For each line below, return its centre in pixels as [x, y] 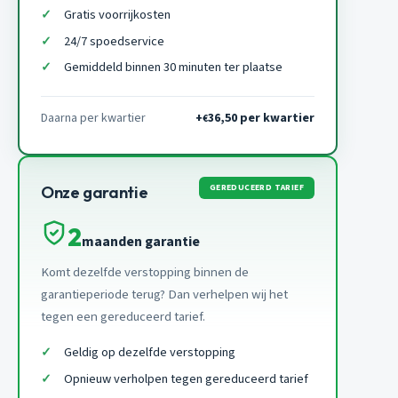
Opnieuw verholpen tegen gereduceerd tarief [186, 378]
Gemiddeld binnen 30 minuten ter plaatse [173, 68]
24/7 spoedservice [114, 41]
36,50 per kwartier [261, 119]
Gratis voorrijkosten [117, 15]
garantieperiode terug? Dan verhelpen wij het [164, 295]
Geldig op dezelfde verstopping [149, 353]
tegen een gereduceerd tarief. [123, 317]
